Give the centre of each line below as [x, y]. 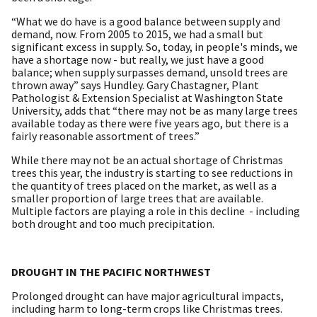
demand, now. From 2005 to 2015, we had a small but [137, 34]
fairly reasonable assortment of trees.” [106, 136]
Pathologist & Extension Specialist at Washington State [147, 97]
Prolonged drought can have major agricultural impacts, [148, 295]
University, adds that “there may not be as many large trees [155, 110]
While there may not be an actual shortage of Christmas [147, 160]
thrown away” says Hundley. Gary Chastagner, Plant [135, 85]
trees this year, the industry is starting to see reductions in [152, 172]
